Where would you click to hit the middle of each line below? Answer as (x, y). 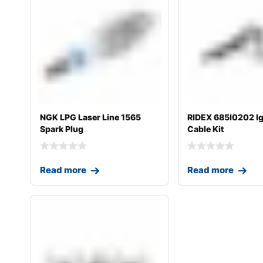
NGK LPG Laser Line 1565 (90, 117)
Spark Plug (62, 129)
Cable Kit (206, 129)
